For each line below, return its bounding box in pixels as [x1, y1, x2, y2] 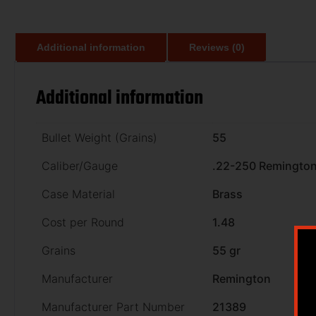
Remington [212, 271, 271, 286]
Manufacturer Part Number [42, 299, 185, 314]
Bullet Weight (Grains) [42, 130, 157, 145]
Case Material [42, 186, 115, 201]
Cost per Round [42, 214, 124, 229]
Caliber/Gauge [42, 158, 118, 173]
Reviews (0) [189, 41, 245, 53]
